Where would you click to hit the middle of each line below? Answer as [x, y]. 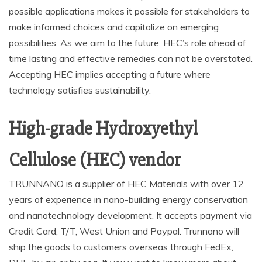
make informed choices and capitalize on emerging [114, 27]
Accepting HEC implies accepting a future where [110, 74]
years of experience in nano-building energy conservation [128, 199]
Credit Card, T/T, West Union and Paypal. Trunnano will [124, 231]
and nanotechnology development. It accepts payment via [130, 215]
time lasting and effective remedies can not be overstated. [131, 58]
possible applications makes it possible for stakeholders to [129, 11]
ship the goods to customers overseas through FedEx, [121, 247]
